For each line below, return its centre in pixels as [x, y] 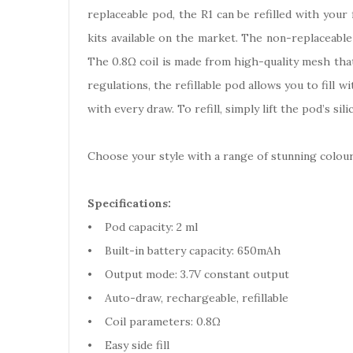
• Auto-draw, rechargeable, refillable [188, 298]
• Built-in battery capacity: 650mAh [184, 251]
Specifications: [129, 203]
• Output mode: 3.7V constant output [188, 274]
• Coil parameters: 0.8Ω [154, 321]
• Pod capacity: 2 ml [143, 227]
